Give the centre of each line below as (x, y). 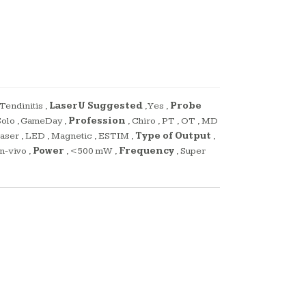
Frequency (147, 151)
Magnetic (72, 136)
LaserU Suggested (96, 106)
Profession (97, 121)
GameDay (41, 121)
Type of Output (173, 136)
